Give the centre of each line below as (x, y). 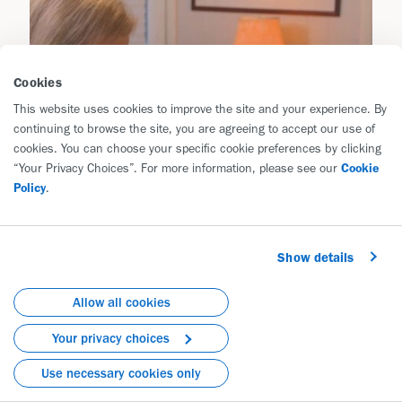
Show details (316, 257)
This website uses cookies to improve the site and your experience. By (200, 109)
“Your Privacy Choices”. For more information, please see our (177, 168)
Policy (30, 188)
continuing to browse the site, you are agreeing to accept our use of (194, 129)
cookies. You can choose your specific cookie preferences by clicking (197, 149)
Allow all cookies (121, 302)
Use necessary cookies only (121, 373)
